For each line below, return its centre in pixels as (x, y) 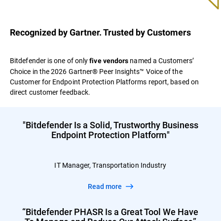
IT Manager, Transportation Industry (110, 165)
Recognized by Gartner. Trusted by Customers (100, 33)
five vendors (109, 61)
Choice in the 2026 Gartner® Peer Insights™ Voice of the (96, 72)
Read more (108, 186)
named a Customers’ (161, 61)
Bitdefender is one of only (50, 61)
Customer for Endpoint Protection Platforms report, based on (104, 82)
